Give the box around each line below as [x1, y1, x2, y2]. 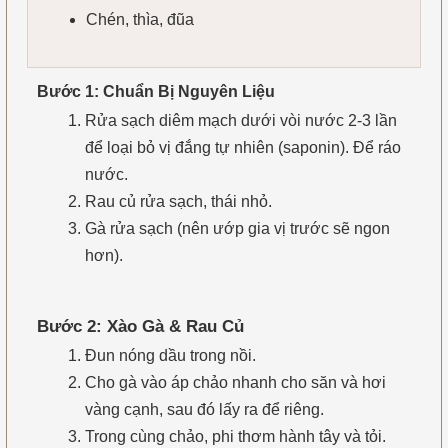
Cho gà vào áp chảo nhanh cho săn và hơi [84, 373, 386, 391]
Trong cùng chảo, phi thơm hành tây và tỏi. [84, 427, 390, 445]
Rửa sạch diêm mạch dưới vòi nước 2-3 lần [84, 111, 397, 129]
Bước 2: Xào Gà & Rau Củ [36, 316, 244, 336]
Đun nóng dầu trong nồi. [84, 346, 256, 364]
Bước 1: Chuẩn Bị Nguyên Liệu [36, 83, 275, 101]
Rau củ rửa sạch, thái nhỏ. [84, 192, 272, 210]
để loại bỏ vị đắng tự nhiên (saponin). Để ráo [84, 138, 401, 156]
